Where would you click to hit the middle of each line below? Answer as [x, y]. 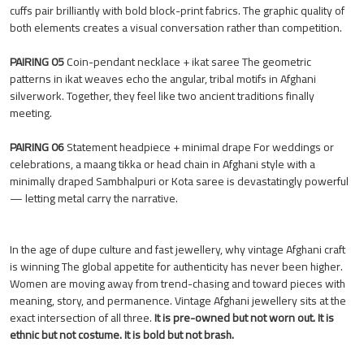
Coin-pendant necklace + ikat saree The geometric [188, 61]
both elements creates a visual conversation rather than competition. [176, 27]
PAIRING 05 [37, 61]
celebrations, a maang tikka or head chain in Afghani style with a [162, 164]
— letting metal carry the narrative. [94, 198]
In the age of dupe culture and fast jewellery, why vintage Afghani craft [178, 249]
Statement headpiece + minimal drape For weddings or [199, 147]
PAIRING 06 [37, 147]
